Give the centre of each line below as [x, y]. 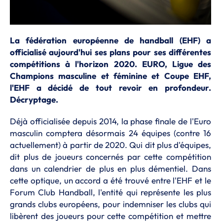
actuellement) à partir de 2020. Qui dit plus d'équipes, [110, 145]
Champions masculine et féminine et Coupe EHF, [110, 76]
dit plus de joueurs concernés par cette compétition [110, 157]
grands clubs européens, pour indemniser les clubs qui [110, 204]
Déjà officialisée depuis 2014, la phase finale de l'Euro [110, 121]
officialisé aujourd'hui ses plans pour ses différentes [110, 52]
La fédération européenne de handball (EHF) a [110, 40]
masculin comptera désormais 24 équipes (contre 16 [110, 133]
